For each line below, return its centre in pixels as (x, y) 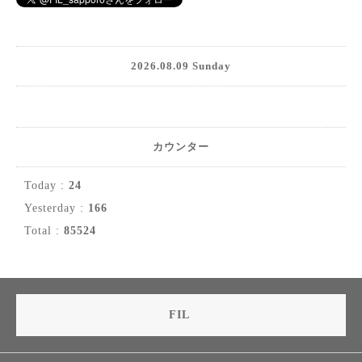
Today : (46, 185)
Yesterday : (56, 208)
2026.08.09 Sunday (181, 66)
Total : (44, 231)
